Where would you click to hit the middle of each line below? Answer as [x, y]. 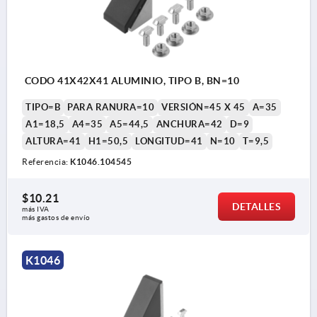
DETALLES [257, 207]
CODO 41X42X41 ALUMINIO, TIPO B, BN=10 [131, 81]
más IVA [36, 209]
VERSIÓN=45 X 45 [203, 108]
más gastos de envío [56, 218]
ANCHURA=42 [189, 125]
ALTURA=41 [53, 142]
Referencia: [46, 162]
